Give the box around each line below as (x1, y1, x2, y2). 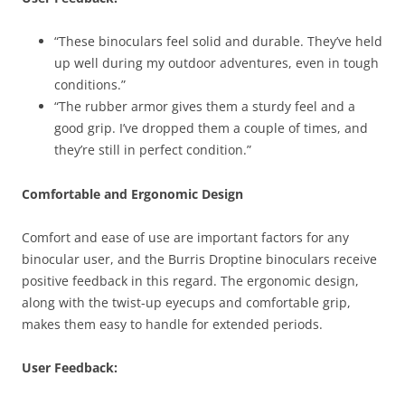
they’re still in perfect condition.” (54, 141, 251, 158)
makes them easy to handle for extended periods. (22, 316, 323, 333)
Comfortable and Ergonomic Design (22, 185, 243, 202)
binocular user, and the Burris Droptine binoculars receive (22, 250, 377, 268)
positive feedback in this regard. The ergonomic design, (22, 272, 359, 289)
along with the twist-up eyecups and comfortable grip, (22, 294, 351, 311)
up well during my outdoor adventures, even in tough (54, 54, 379, 71)
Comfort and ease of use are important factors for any (22, 229, 349, 246)
